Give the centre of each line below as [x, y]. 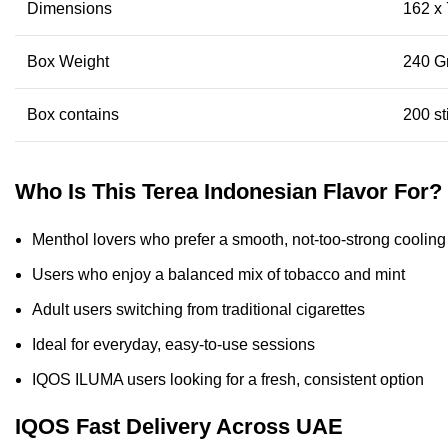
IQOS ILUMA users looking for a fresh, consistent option [228, 379]
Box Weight [68, 61]
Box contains [73, 114]
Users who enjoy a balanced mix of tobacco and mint [218, 274]
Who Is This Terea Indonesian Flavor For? [228, 191]
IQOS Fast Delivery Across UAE [179, 426]
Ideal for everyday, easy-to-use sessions [173, 344]
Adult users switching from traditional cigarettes [198, 309]
